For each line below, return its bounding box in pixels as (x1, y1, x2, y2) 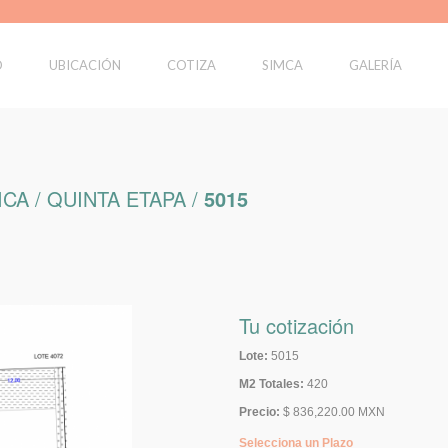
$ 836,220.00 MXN (282, 405, 385, 419)
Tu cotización (238, 311, 354, 340)
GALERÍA (349, 57, 402, 73)
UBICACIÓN (49, 57, 121, 73)
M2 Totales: (238, 377, 304, 391)
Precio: (238, 405, 280, 419)
